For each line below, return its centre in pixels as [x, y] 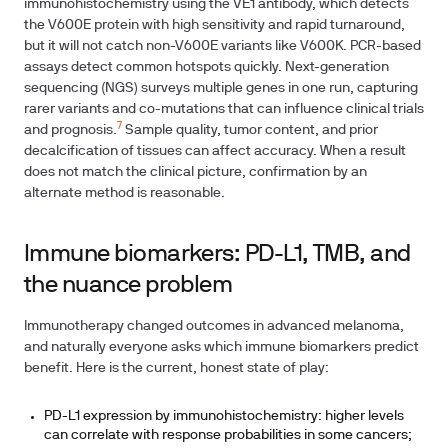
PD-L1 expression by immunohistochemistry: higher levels [224, 416]
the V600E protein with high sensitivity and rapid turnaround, [214, 25]
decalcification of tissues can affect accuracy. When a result [215, 151]
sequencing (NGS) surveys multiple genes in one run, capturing [221, 88]
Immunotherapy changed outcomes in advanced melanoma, [214, 326]
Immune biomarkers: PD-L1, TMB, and [217, 255]
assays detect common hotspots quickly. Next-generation [206, 67]
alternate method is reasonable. [124, 193]
